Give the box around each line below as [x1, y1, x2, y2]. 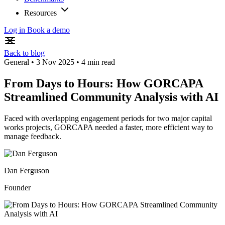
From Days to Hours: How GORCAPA [4, 76, 203, 90]
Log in [4, 26, 27, 34]
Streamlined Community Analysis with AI [4, 90, 218, 103]
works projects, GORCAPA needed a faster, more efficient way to [4, 123, 213, 132]
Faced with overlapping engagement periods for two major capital [4, 114, 212, 123]
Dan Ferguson [4, 166, 49, 175]
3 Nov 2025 [36, 58, 74, 66]
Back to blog [4, 49, 45, 57]
